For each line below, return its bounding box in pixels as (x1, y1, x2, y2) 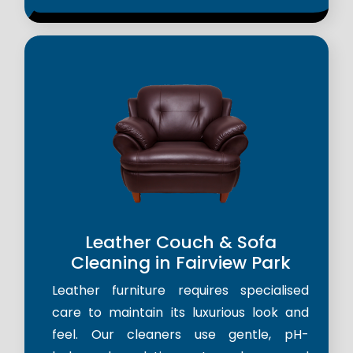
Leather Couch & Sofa (84, 230, 277, 255)
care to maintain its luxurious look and (52, 303, 309, 322)
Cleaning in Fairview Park (70, 251, 291, 276)
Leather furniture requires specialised (52, 281, 309, 300)
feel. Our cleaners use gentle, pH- (52, 325, 309, 344)
